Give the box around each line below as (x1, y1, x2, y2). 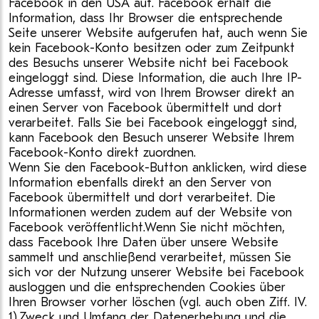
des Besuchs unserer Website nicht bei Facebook (9, 56, 288, 70)
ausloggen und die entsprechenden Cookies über (9, 280, 286, 295)
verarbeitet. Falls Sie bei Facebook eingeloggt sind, (9, 115, 297, 130)
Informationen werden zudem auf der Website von (9, 205, 292, 220)
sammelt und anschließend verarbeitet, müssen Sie (9, 250, 291, 265)
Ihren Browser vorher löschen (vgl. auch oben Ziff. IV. (9, 295, 307, 310)
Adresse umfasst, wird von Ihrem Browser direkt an (9, 85, 294, 100)
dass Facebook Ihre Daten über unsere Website (9, 235, 278, 250)
